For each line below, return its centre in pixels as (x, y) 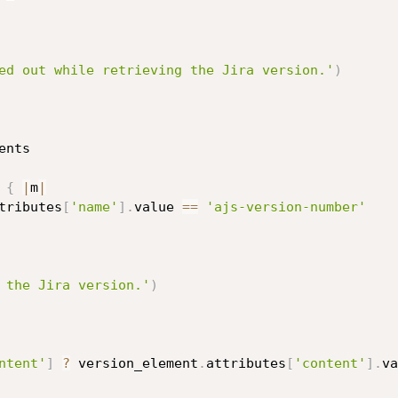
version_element (134, 363)
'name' (94, 207)
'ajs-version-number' (286, 207)
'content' (330, 363)
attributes (246, 363)
